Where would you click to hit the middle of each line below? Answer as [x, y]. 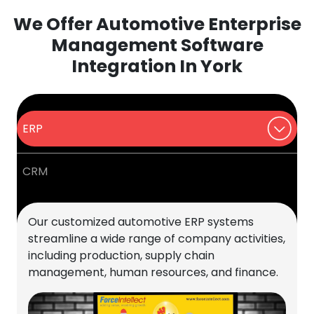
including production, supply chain [121, 256]
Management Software [157, 46]
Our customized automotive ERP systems [141, 222]
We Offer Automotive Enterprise [157, 25]
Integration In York [157, 67]
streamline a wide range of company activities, [157, 239]
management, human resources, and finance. [153, 273]
